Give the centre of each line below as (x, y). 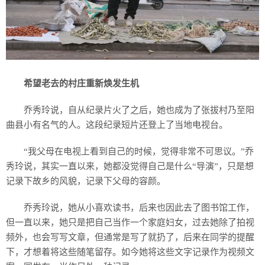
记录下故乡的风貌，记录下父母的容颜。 (86, 181)
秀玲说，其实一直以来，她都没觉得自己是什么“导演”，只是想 (130, 167)
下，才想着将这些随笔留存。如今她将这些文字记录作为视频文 (130, 252)
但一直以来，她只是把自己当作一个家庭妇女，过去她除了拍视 (130, 223)
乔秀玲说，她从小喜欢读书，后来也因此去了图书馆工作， (139, 208)
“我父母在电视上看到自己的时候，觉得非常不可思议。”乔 (139, 152)
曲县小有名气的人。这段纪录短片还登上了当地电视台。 (117, 125)
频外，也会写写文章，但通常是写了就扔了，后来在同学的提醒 (130, 237)
